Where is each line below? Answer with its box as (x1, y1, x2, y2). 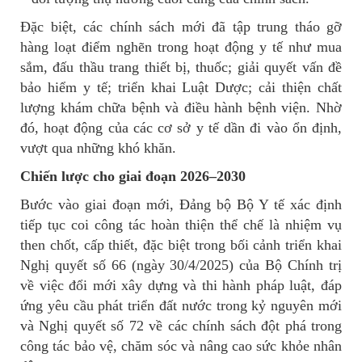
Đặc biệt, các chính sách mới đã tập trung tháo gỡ (20, 19, 342, 36)
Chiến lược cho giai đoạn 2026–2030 (20, 168, 246, 185)
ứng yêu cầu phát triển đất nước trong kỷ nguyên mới (20, 297, 342, 314)
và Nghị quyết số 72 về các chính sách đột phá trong (20, 318, 342, 335)
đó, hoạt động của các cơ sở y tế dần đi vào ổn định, (20, 120, 342, 137)
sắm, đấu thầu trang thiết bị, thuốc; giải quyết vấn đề (20, 59, 342, 76)
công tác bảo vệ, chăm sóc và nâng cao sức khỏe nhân (20, 338, 342, 355)
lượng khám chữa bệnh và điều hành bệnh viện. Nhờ (20, 99, 342, 116)
